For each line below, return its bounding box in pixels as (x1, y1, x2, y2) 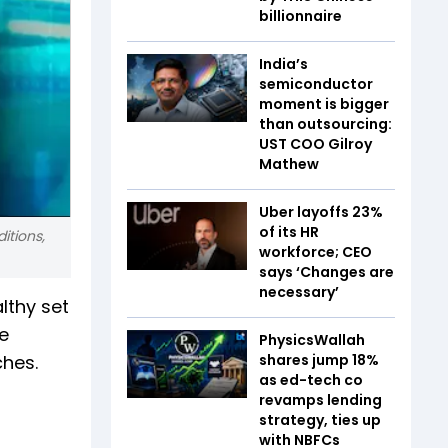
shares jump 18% (259, 350, 379, 370)
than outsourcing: (259, 114, 392, 134)
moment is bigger (259, 94, 389, 114)
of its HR (259, 222, 319, 242)
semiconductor (259, 74, 373, 94)
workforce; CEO (259, 242, 372, 262)
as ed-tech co (259, 370, 363, 390)
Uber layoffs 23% (259, 202, 383, 222)
